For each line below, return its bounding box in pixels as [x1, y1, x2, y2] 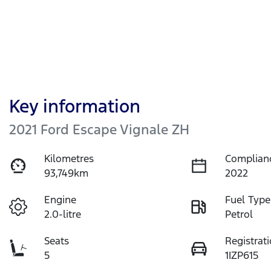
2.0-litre [44, 207, 82, 221]
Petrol [225, 207, 253, 221]
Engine [44, 192, 77, 206]
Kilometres [44, 151, 94, 165]
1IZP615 [225, 248, 259, 262]
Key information [9, 94, 140, 117]
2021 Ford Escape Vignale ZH [9, 120, 189, 138]
